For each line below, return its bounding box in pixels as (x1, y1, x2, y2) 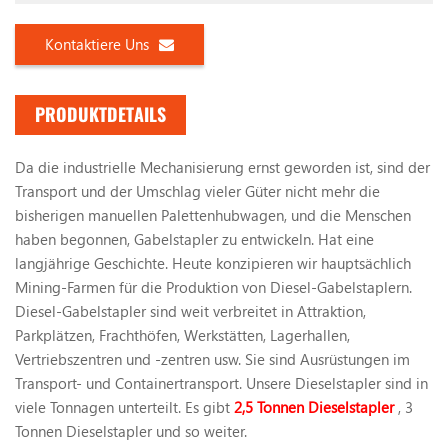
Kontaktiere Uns (45, 34, 149, 55)
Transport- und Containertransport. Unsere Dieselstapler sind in (15, 373, 428, 394)
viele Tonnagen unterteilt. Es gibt (15, 397, 230, 418)
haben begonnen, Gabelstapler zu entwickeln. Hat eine (15, 229, 374, 250)
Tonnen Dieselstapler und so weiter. (15, 421, 247, 442)
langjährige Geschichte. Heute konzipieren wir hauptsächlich (15, 253, 411, 274)
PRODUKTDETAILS (35, 102, 166, 128)
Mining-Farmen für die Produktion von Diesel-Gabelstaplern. (15, 277, 412, 298)
